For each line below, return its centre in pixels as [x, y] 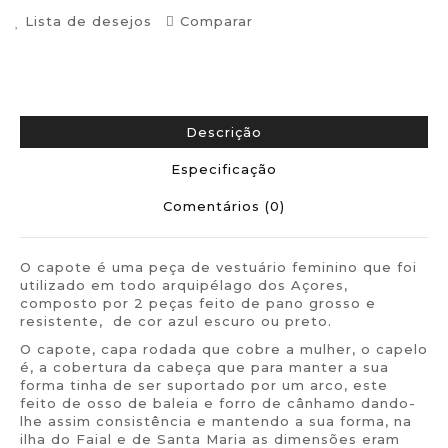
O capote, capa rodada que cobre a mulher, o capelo [224, 349]
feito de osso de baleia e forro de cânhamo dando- [218, 403]
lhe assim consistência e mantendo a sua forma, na [216, 421]
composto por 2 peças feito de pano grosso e [198, 303]
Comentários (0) [224, 206]
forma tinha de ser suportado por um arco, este [204, 385]
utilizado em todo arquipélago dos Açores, [184, 285]
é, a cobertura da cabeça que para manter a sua [204, 367]
